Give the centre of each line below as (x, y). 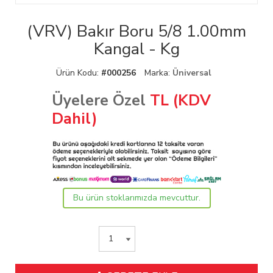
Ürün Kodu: (78, 73)
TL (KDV (178, 101)
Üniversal (192, 73)
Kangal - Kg (136, 49)
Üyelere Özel (98, 101)
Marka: (158, 73)
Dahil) (74, 119)
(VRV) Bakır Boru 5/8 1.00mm (136, 32)
